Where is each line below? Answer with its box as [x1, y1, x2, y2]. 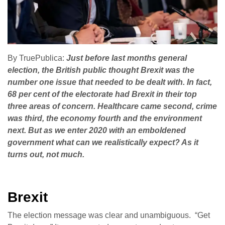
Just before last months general [66, 54, 187, 63]
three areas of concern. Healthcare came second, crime [8, 102, 217, 111]
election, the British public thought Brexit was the [8, 66, 194, 75]
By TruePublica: [8, 54, 66, 63]
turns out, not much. [8, 150, 84, 159]
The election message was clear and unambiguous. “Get [8, 211, 210, 220]
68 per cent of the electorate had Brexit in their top [8, 90, 197, 99]
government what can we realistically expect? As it [8, 138, 198, 147]
